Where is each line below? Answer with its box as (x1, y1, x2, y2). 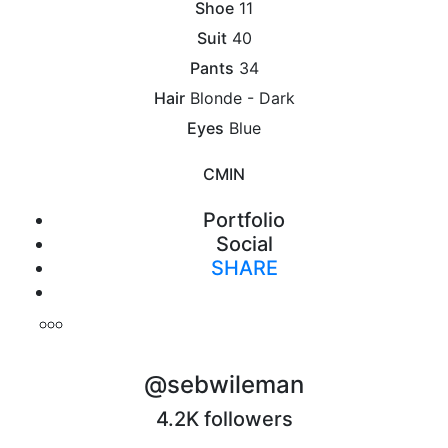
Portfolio (203, 207, 285, 232)
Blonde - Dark (189, 87, 295, 108)
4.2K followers (155, 406, 293, 431)
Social (215, 231, 273, 256)
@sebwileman (144, 369, 304, 399)
